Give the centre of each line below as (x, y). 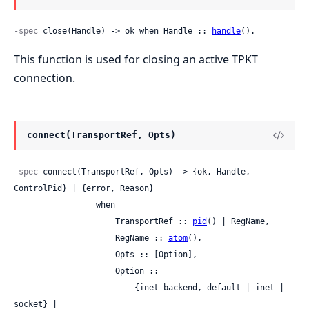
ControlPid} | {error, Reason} (84, 188)
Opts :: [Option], (64, 254)
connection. (44, 78)
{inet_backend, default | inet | (74, 287)
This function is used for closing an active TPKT (136, 60)
